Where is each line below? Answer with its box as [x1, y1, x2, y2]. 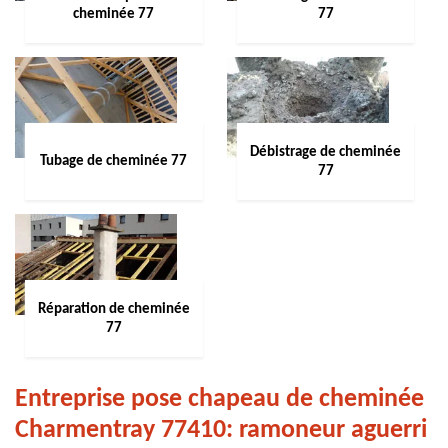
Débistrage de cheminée [250, 144, 401, 160]
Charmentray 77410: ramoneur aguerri [15, 417, 427, 444]
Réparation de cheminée [37, 301, 190, 317]
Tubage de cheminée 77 [40, 154, 188, 169]
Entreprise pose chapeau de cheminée [15, 386, 424, 413]
